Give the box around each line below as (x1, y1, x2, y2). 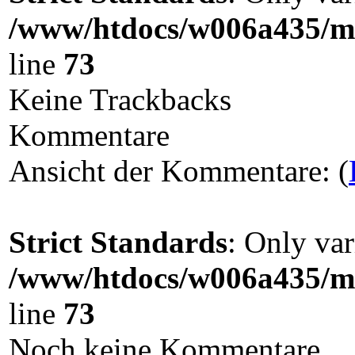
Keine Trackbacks (9, 82, 231, 116)
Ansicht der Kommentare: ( (9, 153, 349, 188)
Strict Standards (9, 224, 227, 259)
